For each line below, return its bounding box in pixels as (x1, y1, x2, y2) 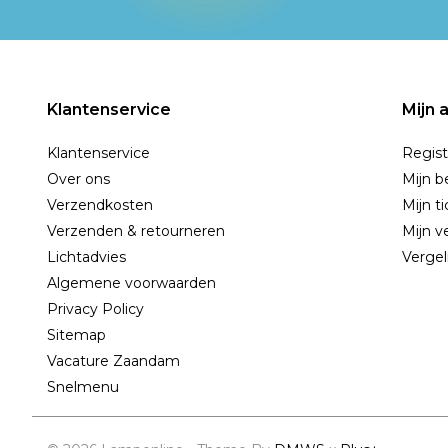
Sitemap (47, 326, 106, 345)
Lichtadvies (47, 248, 126, 267)
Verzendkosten (47, 196, 153, 215)
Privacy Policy (47, 300, 144, 319)
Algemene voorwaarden (47, 274, 216, 293)
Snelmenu (47, 378, 119, 397)
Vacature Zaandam (47, 352, 180, 371)
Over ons (47, 170, 110, 189)
